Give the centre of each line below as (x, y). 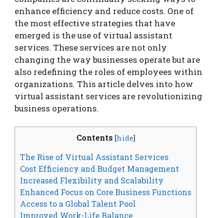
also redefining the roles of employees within (109, 72)
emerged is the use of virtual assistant (93, 35)
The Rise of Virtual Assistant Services (94, 157)
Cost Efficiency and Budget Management (100, 169)
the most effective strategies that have (95, 23)
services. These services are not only (91, 47)
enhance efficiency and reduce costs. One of (104, 11)
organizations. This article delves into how (104, 84)
